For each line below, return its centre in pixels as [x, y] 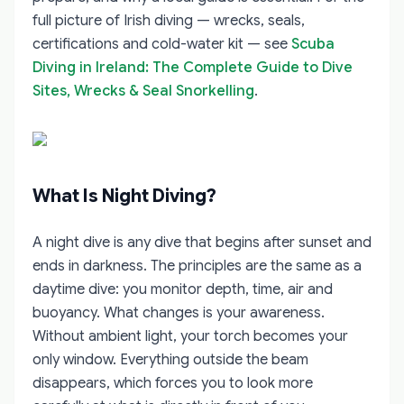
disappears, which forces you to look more [173, 383]
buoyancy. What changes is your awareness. [179, 312]
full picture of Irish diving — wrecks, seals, [169, 20]
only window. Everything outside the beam [170, 359]
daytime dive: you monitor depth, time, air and [183, 289]
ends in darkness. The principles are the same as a [197, 266]
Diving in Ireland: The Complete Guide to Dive [193, 67]
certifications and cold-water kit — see [162, 44]
